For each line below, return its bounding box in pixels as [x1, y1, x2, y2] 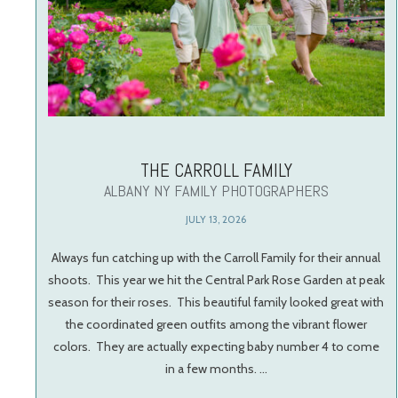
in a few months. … [164, 361, 267, 378]
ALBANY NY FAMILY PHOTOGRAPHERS [103, 180, 329, 202]
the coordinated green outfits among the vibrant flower [65, 316, 368, 333]
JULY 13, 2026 [186, 213, 247, 227]
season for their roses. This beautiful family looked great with [48, 294, 385, 311]
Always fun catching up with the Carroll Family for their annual [52, 250, 381, 267]
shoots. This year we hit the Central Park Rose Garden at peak [47, 272, 385, 289]
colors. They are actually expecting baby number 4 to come [52, 338, 379, 355]
